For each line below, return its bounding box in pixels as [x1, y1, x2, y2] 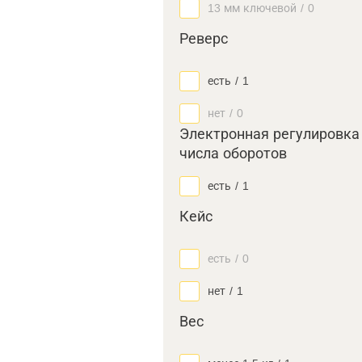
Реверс [179, 31, 228, 47]
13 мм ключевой [208, 2, 297, 15]
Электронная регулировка [179, 126, 360, 142]
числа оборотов [179, 145, 287, 162]
